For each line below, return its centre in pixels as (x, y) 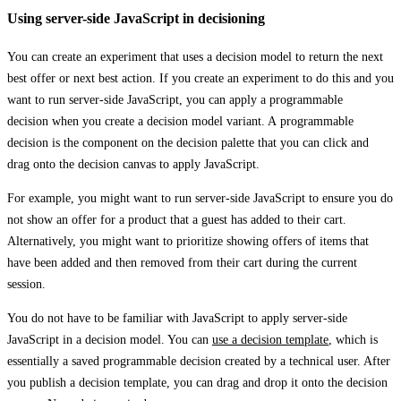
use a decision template (270, 339)
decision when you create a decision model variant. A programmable (180, 121)
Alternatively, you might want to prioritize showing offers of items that (188, 241)
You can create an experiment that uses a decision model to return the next (195, 56)
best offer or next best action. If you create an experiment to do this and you (200, 78)
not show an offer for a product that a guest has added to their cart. (177, 219)
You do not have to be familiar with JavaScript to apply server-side (177, 318)
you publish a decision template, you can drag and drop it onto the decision (197, 382)
